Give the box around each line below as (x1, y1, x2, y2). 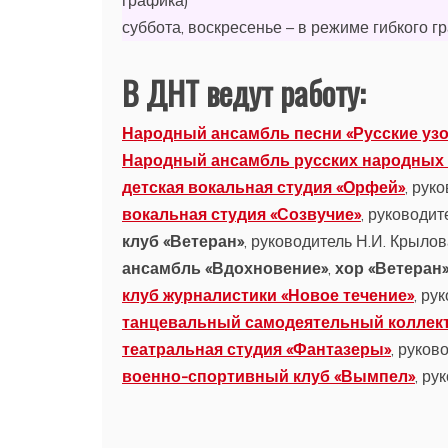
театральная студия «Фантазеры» (122, 339, 391, 359)
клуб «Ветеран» (122, 231, 244, 251)
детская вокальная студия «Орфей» (122, 177, 405, 197)
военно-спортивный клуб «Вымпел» (122, 366, 415, 386)
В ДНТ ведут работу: (122, 69, 365, 116)
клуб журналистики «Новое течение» (122, 285, 414, 305)
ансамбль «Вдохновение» (122, 258, 328, 278)
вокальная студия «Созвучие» (122, 204, 361, 224)
